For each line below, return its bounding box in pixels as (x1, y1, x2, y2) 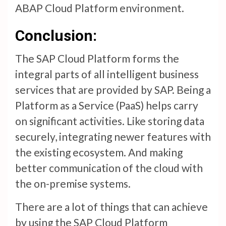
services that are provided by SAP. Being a (15, 83, 211, 96)
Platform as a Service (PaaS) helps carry (15, 99, 198, 112)
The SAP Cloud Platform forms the (15, 52, 179, 65)
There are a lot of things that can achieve (15, 200, 208, 213)
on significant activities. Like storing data (15, 115, 204, 128)
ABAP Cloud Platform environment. (15, 2, 184, 15)
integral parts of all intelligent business (15, 68, 199, 81)
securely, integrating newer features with (15, 130, 211, 143)
